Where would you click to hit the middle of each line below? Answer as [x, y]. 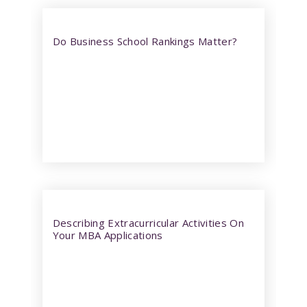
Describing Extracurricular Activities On [148, 223]
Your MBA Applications [108, 235]
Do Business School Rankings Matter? [145, 41]
